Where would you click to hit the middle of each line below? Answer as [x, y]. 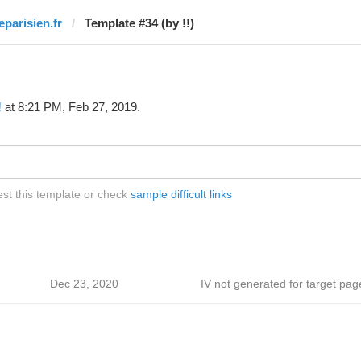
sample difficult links [181, 194]
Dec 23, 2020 [84, 284]
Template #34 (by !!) [139, 23]
